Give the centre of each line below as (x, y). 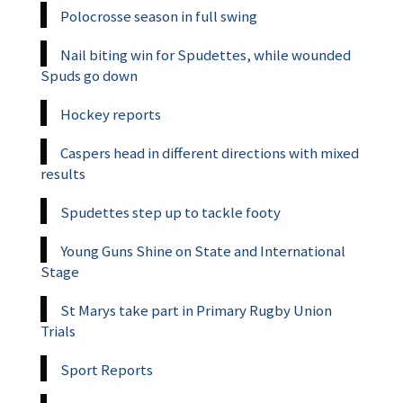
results (63, 174)
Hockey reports (111, 115)
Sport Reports (107, 370)
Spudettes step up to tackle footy (170, 213)
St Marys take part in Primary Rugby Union (196, 311)
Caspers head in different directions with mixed (210, 153)
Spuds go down (89, 76)
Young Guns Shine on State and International (203, 251)
